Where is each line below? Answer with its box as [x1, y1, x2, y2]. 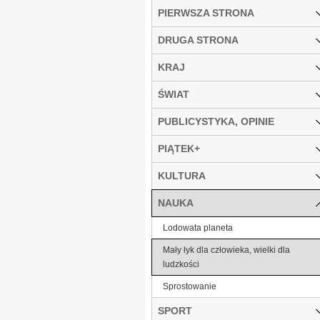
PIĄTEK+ [158, 142, 200, 154]
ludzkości [163, 259, 199, 269]
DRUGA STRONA [158, 34, 239, 46]
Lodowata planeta [163, 222, 233, 233]
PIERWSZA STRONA [158, 6, 254, 19]
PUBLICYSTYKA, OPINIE [158, 115, 274, 127]
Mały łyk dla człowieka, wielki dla [163, 244, 290, 255]
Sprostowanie [163, 281, 216, 291]
